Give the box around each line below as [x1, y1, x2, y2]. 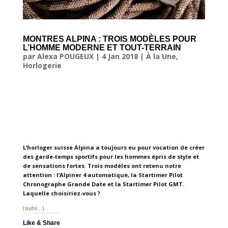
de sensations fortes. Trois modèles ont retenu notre [22, 161, 181, 169]
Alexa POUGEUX [37, 51, 94, 61]
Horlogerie [22, 60, 62, 70]
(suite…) [22, 204, 44, 212]
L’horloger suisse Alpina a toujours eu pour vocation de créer [22, 143, 205, 151]
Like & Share [22, 219, 60, 226]
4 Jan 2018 [101, 51, 138, 61]
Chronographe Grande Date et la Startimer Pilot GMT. [22, 180, 184, 188]
